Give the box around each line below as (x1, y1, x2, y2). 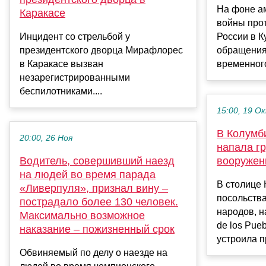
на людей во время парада (20, 169, 156, 181)
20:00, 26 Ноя (20, 134, 72, 143)
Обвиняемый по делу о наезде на (20, 248, 167, 258)
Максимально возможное (20, 210, 145, 222)
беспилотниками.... (20, 86, 102, 97)
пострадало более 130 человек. (20, 196, 178, 208)
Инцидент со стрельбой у (20, 31, 130, 42)
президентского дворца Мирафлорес (20, 45, 183, 56)
